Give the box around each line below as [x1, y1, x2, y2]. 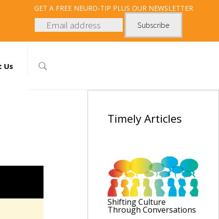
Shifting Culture [108, 197, 166, 208]
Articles [144, 111, 182, 126]
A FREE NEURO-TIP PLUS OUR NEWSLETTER [49, 3, 193, 13]
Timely [108, 111, 145, 126]
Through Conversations [108, 204, 197, 216]
